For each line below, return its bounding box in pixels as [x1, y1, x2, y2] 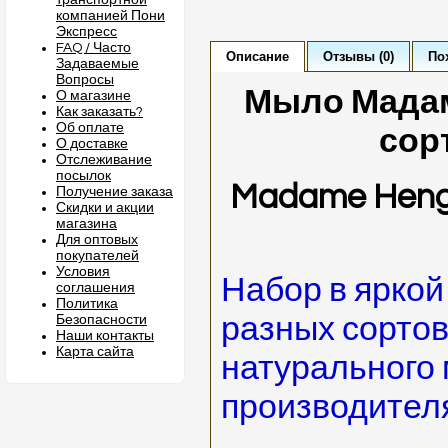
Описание [226, 49, 289, 64]
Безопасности [56, 313, 147, 327]
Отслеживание [56, 153, 152, 167]
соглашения [56, 281, 135, 295]
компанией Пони [56, 9, 165, 23]
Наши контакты [56, 329, 154, 343]
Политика [56, 297, 118, 311]
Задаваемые [56, 57, 139, 71]
